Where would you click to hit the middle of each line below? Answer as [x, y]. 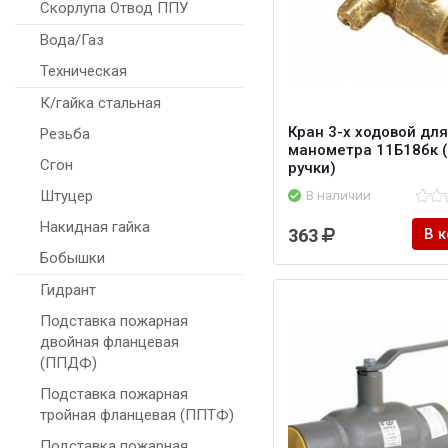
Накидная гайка [95, 227]
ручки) [312, 168]
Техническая [83, 71]
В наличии [338, 195]
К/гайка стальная [100, 103]
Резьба [65, 134]
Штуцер [66, 196]
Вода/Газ [72, 40]
